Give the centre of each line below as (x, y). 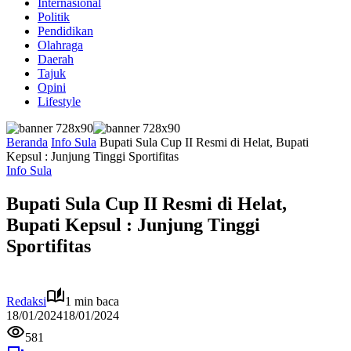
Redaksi (26, 301)
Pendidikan (65, 31)
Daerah (56, 59)
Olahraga (60, 45)
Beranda (27, 142)
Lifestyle (59, 101)
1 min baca (92, 301)
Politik (54, 17)
